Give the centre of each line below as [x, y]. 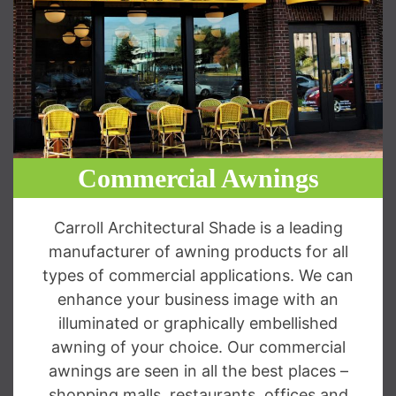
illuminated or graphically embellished [198, 323]
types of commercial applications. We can [198, 275]
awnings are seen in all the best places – [198, 370]
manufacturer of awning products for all [198, 251]
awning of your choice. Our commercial [198, 346]
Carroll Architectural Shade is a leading [198, 227]
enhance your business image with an [198, 299]
